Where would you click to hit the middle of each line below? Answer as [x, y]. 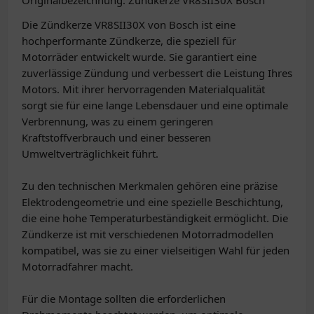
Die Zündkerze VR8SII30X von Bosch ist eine [129, 25]
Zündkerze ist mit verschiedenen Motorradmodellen [148, 234]
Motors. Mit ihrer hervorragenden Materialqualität [143, 89]
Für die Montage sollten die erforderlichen [124, 299]
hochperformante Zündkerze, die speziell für [129, 41]
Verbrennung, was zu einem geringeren [117, 121]
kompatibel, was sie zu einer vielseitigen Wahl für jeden [156, 250]
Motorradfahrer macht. [77, 266]
